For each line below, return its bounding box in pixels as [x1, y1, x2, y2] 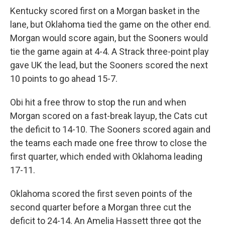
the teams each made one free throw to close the [10, 138, 207, 149]
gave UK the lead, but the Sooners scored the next [10, 60, 208, 71]
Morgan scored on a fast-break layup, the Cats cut [10, 110, 207, 122]
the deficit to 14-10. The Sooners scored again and [10, 124, 210, 135]
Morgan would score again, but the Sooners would [10, 33, 208, 44]
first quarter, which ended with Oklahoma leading [10, 151, 202, 162]
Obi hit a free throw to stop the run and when [10, 97, 186, 108]
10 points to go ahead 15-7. [10, 73, 118, 84]
